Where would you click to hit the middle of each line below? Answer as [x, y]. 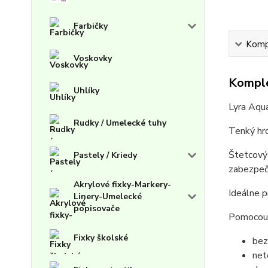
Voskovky [93, 58]
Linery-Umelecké [108, 197]
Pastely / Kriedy [105, 155]
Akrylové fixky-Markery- [122, 185]
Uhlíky [86, 91]
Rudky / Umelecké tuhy [120, 123]
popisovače [97, 208]
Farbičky [91, 26]
